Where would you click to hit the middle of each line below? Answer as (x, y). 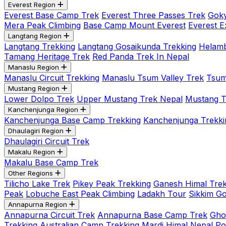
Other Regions (31, 173)
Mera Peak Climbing (42, 25)
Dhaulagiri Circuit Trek (47, 141)
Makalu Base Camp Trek (51, 162)
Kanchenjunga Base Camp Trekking (72, 120)
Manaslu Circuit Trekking (52, 78)
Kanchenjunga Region (43, 109)
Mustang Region (34, 88)
